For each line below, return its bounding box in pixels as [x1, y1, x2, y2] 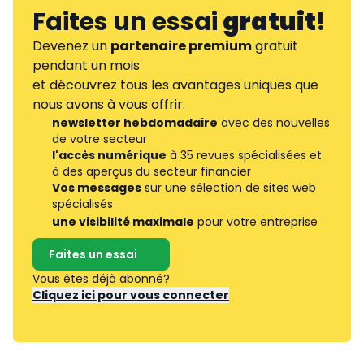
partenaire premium [110, 37, 252, 56]
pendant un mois [32, 56, 140, 76]
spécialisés [52, 196, 113, 213]
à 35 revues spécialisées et [167, 147, 322, 164]
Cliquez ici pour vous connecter [32, 287, 229, 304]
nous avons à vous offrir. [32, 95, 185, 115]
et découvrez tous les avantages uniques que [32, 76, 318, 95]
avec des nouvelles [218, 115, 330, 132]
